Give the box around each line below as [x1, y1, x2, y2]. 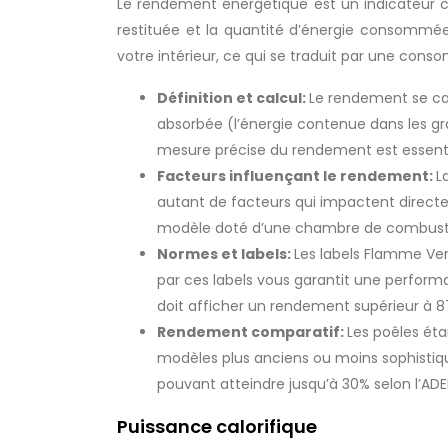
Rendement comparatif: [157, 322, 347, 342]
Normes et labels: [157, 244, 294, 264]
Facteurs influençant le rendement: [157, 166, 436, 186]
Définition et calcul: [157, 88, 309, 108]
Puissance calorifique [117, 414, 317, 439]
